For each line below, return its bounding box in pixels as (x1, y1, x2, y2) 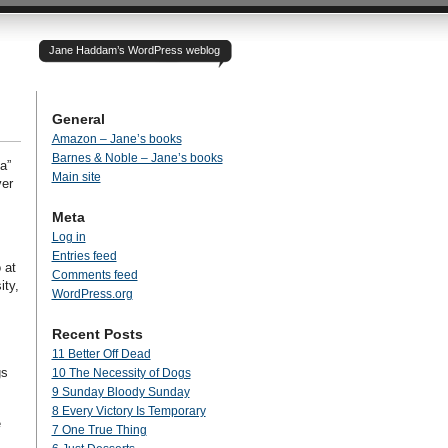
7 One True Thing (51, 423, 147, 437)
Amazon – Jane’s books (51, 132, 182, 146)
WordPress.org (51, 287, 133, 301)
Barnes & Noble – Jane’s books (51, 151, 223, 165)
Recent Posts (51, 326, 143, 342)
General (51, 111, 105, 127)
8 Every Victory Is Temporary (51, 404, 206, 418)
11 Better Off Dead (51, 347, 151, 361)
